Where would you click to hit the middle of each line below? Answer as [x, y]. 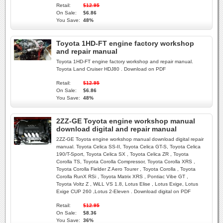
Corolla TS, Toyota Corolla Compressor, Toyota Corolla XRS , [126, 162]
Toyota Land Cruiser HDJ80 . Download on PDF [111, 69]
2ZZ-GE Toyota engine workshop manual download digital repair [130, 139]
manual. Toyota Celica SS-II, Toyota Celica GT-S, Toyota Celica [128, 147]
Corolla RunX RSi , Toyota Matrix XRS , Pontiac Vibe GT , [122, 176]
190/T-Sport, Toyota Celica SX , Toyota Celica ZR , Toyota [122, 154]
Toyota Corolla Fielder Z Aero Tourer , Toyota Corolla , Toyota [126, 169]
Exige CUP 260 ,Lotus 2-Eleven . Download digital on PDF [123, 191]
